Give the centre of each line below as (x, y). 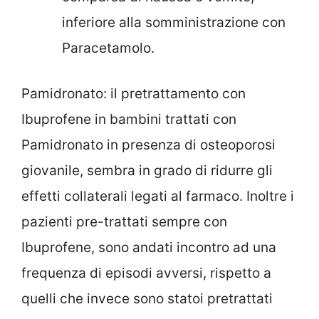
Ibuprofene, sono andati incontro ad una (149, 248)
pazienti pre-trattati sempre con (124, 222)
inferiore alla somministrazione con (174, 22)
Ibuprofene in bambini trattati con (129, 120)
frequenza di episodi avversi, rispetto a (146, 273)
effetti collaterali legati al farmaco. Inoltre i (158, 197)
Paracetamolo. (108, 48)
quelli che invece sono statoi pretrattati (147, 299)
